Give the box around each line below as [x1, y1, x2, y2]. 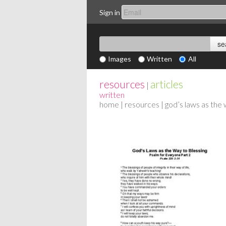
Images [108, 54, 132, 63]
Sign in [99, 8, 120, 17]
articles [150, 78, 183, 90]
